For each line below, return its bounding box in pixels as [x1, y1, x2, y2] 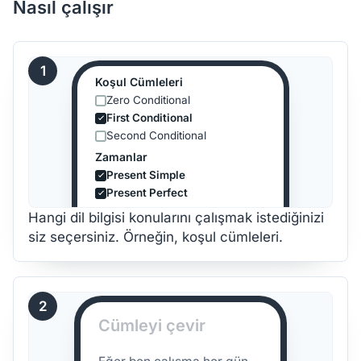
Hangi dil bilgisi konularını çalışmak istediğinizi [28, 210, 324, 226]
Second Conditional [106, 129, 206, 142]
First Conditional [106, 111, 193, 124]
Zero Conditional [106, 93, 190, 106]
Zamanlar [95, 150, 147, 164]
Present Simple [106, 168, 185, 181]
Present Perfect [106, 186, 188, 199]
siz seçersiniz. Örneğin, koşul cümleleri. [28, 229, 283, 245]
